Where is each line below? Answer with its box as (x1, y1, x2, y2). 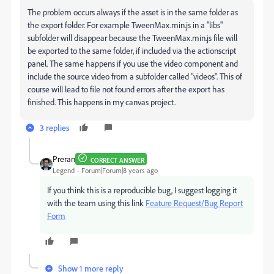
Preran (53, 154, 75, 164)
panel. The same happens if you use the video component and (28, 58, 238, 68)
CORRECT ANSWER (91, 155, 144, 165)
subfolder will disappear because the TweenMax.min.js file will (28, 32, 237, 43)
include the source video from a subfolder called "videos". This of (28, 71, 242, 81)
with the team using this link (47, 198, 146, 208)
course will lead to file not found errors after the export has (28, 84, 224, 94)
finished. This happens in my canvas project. (28, 97, 176, 107)
